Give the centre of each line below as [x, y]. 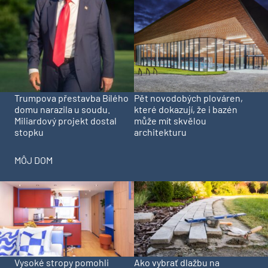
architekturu [160, 132]
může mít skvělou [170, 121]
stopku [29, 132]
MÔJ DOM [33, 160]
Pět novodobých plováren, [188, 98]
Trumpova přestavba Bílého [71, 98]
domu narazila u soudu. [62, 109]
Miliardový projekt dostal [66, 121]
